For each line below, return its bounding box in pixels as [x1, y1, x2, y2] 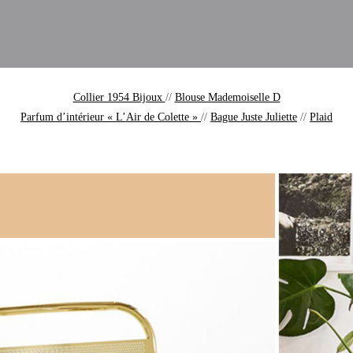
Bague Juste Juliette [210, 111, 297, 124]
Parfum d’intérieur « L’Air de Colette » [20, 111, 201, 124]
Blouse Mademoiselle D [174, 91, 281, 104]
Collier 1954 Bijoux [72, 91, 165, 104]
